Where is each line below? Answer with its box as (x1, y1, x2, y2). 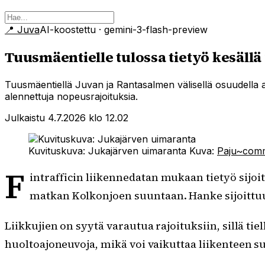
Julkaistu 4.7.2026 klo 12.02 (5, 111, 128, 124)
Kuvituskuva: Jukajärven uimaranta (28, 144, 186, 157)
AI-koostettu (40, 23, 99, 35)
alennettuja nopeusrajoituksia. (5, 90, 138, 102)
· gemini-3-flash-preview (99, 23, 208, 35)
